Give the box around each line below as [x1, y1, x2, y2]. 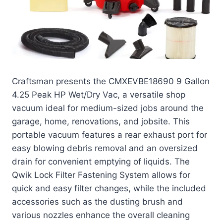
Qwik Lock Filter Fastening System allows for [12, 170, 190, 180]
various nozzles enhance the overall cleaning [12, 210, 190, 221]
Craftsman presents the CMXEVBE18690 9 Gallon [12, 76, 210, 87]
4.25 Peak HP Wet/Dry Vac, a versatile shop [12, 90, 185, 100]
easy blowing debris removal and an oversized [12, 143, 198, 154]
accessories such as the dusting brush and [12, 197, 183, 207]
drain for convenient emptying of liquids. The [12, 157, 190, 167]
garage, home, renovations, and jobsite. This [12, 116, 190, 127]
